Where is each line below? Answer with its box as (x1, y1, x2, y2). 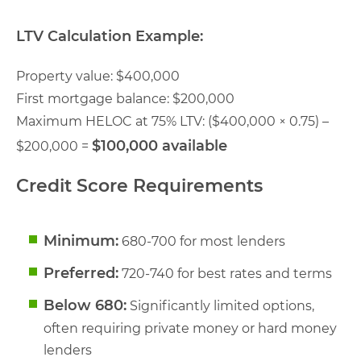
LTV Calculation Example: (16, 27, 203, 45)
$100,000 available (92, 136, 227, 155)
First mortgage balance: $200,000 (16, 90, 234, 106)
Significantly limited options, (127, 297, 314, 313)
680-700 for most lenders (118, 233, 285, 249)
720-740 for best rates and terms (118, 265, 332, 281)
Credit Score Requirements (16, 174, 263, 197)
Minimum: (44, 231, 118, 250)
